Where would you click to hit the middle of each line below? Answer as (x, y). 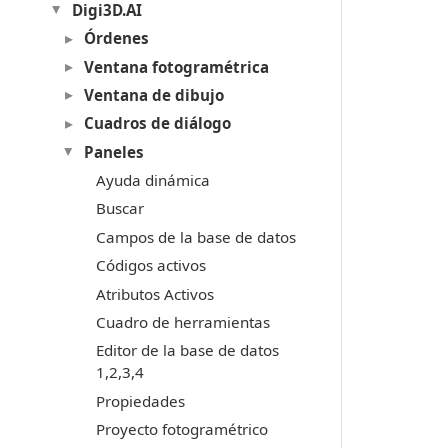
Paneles (113, 151)
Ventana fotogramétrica (176, 66)
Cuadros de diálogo (157, 123)
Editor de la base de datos (187, 350)
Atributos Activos (154, 293)
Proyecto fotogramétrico (181, 429)
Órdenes (116, 38)
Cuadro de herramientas (182, 321)
